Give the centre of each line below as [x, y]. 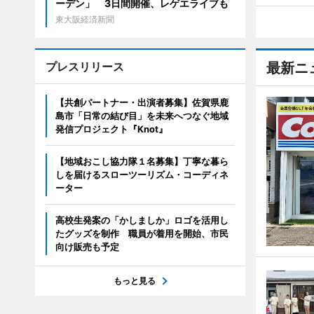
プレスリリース [84, 67]
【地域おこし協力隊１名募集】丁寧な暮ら [142, 161]
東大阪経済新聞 [84, 19]
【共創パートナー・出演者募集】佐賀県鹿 [142, 102]
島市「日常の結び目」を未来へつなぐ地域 [142, 116]
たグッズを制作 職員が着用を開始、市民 [142, 233]
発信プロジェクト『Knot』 [111, 129]
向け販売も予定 [87, 247]
